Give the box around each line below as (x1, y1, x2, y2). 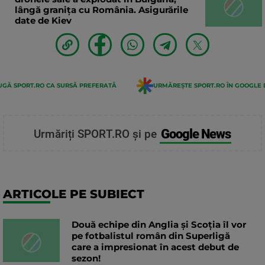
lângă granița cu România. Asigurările (15, 4, 188, 15)
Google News (160, 125, 231, 141)
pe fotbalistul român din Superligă (72, 230, 230, 242)
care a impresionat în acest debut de (72, 241, 239, 253)
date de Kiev (15, 14, 72, 26)
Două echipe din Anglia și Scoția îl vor (72, 219, 246, 231)
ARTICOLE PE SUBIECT (3, 187, 144, 202)
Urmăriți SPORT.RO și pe (33, 127, 160, 141)
